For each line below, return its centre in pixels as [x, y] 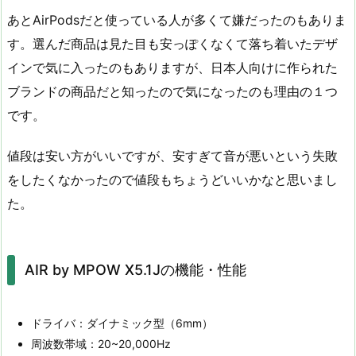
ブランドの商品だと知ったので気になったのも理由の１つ [172, 92]
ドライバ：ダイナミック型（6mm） [122, 323]
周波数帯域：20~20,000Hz [101, 343]
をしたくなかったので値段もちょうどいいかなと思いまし [172, 180]
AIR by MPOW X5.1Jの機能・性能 [135, 270]
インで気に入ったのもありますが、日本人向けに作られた [172, 68]
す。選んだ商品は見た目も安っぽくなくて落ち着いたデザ [172, 44]
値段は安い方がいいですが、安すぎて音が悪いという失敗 [172, 156]
